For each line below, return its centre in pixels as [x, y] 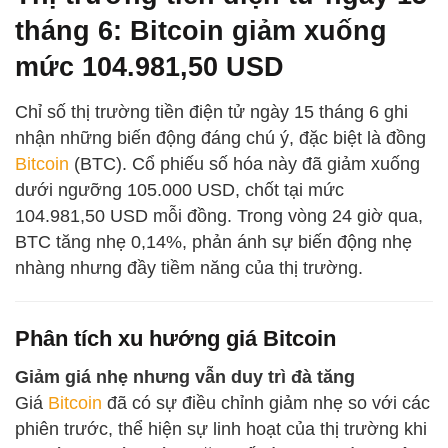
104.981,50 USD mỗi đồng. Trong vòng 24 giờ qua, [219, 216]
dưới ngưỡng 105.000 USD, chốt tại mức [179, 190]
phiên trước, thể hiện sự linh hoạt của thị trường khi [221, 429]
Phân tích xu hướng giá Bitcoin [175, 338]
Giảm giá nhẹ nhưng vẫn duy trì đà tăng [185, 377]
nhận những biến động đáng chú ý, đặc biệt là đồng [220, 138]
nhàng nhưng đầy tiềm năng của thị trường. [189, 268]
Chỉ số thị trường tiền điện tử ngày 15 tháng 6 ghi [211, 112]
